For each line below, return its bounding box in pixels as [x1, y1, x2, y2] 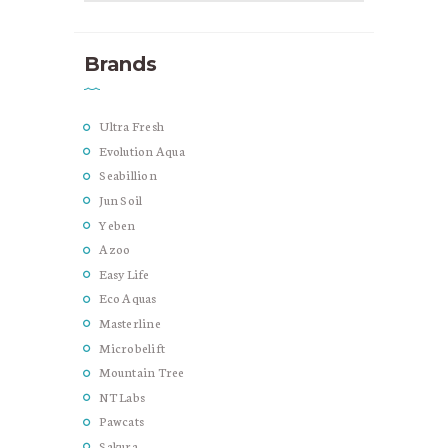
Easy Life [99, 264, 150, 282]
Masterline [99, 313, 161, 331]
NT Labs [99, 387, 146, 405]
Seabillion [99, 166, 157, 184]
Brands [84, 51, 157, 76]
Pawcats [99, 412, 145, 430]
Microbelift [99, 338, 166, 356]
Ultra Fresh [99, 117, 165, 135]
